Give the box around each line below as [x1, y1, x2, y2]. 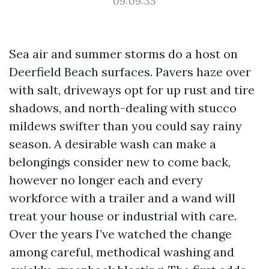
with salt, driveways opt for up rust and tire [9, 82, 255, 97]
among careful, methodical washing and [9, 244, 234, 259]
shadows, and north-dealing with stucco [9, 100, 237, 115]
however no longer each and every [9, 172, 203, 187]
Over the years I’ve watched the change [9, 226, 232, 241]
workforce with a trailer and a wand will [9, 190, 235, 205]
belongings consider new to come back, [9, 154, 231, 169]
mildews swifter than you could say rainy [9, 118, 242, 133]
